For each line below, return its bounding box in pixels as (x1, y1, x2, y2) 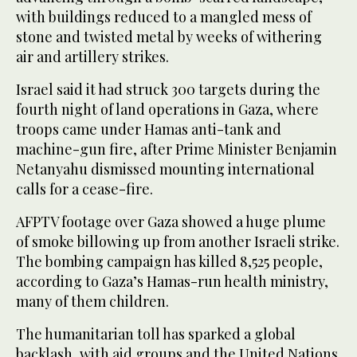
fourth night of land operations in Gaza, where (16, 100, 319, 120)
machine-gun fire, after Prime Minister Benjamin (16, 139, 337, 159)
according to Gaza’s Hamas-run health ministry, (16, 272, 328, 292)
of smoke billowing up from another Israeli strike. (16, 232, 339, 252)
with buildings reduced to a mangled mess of (16, 7, 312, 27)
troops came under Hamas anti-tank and (16, 120, 281, 139)
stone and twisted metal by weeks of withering (16, 27, 322, 47)
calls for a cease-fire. (16, 179, 153, 199)
